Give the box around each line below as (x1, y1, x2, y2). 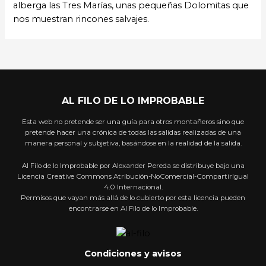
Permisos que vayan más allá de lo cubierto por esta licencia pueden (21, 194, 245, 202)
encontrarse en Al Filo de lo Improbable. (68, 204, 198, 213)
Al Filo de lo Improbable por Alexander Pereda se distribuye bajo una (21, 161, 245, 170)
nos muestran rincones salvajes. (13, 14, 150, 25)
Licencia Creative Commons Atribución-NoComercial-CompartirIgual (17, 172, 249, 181)
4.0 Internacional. (103, 183, 163, 192)
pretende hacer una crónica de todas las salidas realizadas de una (25, 128, 241, 137)
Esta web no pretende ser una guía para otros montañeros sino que (22, 117, 244, 126)
